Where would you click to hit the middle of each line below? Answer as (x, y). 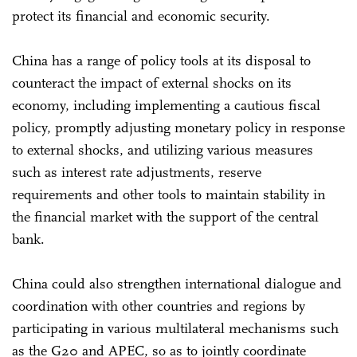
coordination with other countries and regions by (159, 306)
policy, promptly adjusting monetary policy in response (178, 127)
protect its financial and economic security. (143, 16)
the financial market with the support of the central (165, 216)
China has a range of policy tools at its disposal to (161, 60)
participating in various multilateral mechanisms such (175, 328)
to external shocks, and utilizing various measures (163, 149)
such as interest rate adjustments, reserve (137, 172)
